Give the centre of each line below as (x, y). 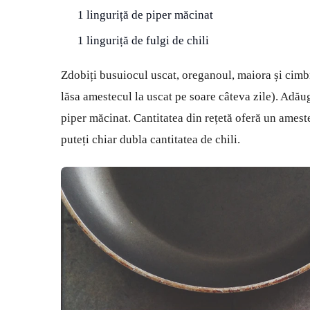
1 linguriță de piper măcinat (145, 15)
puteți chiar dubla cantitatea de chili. (151, 140)
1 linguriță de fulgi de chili (143, 41)
